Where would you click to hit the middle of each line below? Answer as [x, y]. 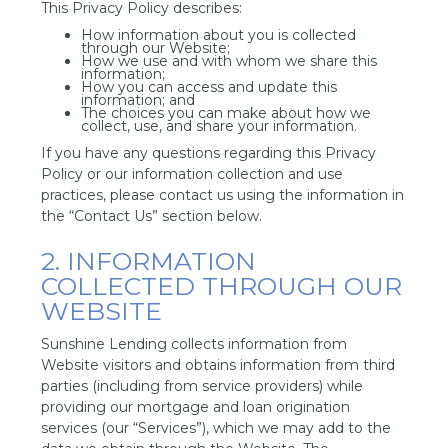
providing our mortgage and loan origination [196, 407]
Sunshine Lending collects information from [194, 344]
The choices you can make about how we [226, 113]
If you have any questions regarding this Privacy [209, 153]
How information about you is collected [219, 35]
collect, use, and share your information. [219, 126]
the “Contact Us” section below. [152, 216]
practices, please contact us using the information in [223, 195]
